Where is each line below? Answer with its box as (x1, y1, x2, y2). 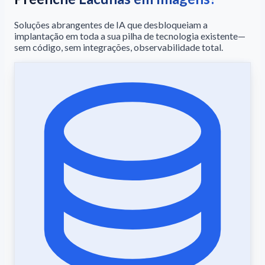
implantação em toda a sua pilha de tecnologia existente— (14, 30, 245, 42)
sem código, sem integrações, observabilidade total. (14, 41, 223, 53)
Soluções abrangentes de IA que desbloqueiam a (14, 19, 208, 31)
